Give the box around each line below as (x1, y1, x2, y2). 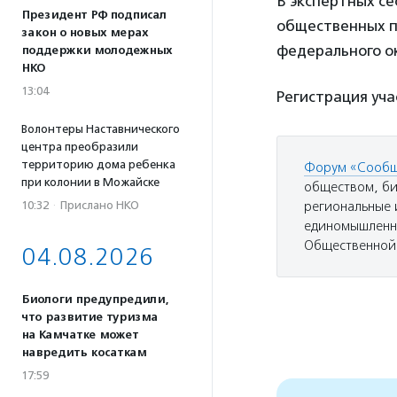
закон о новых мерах (21, 26, 148, 40)
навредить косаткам (21, 346, 146, 360)
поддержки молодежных (21, 43, 172, 58)
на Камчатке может (21, 328, 138, 342)
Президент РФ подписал (21, 8, 167, 22)
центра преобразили (21, 140, 138, 153)
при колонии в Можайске (21, 175, 160, 189)
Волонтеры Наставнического (21, 122, 180, 136)
